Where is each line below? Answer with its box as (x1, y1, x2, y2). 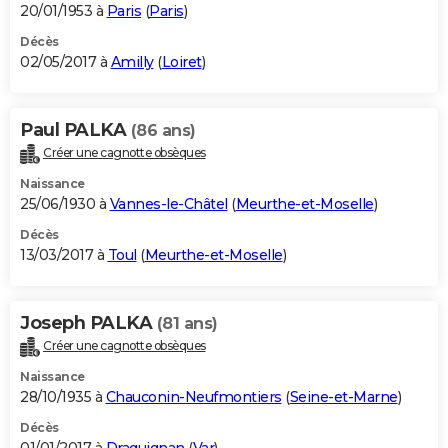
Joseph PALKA (20, 312, 157, 335)
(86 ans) (130, 121, 196, 141)
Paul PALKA (20, 119, 131, 142)
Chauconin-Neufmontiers (105, 388, 282, 407)
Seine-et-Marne (289, 388, 398, 407)
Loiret (161, 53, 202, 72)
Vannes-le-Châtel (109, 195, 228, 214)
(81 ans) (156, 314, 218, 334)
